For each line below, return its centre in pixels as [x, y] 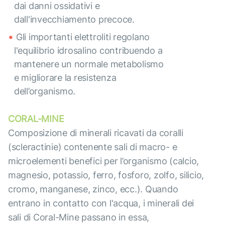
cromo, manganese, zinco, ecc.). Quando [93, 189]
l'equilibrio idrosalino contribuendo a [88, 51]
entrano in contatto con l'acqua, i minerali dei [101, 203]
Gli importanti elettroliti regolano [83, 37]
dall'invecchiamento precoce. [74, 20]
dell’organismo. [45, 91]
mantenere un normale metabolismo [89, 64]
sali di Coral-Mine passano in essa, [79, 217]
